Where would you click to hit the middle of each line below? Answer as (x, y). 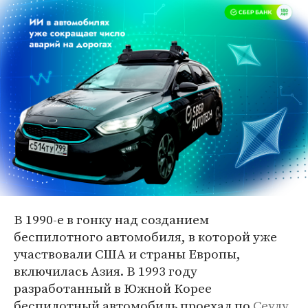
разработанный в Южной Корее (113, 288)
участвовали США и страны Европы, (127, 254)
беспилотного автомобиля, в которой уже (145, 237)
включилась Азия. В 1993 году (106, 271)
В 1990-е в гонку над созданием (111, 220)
